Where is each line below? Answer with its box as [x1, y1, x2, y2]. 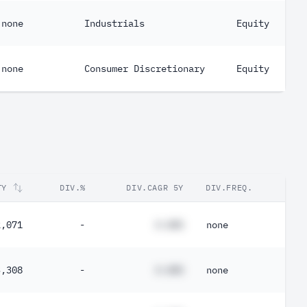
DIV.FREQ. [206, 182, 253, 193]
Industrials [84, 17, 145, 29]
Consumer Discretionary [84, 62, 205, 75]
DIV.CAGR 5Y [126, 182, 184, 193]
